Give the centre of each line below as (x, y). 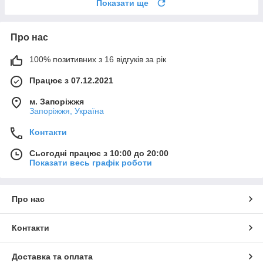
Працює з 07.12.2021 (71, 81)
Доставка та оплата (52, 257)
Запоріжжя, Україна (67, 111)
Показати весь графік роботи (91, 163)
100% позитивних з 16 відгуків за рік (98, 60)
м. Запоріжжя (57, 102)
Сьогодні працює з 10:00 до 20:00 (99, 154)
